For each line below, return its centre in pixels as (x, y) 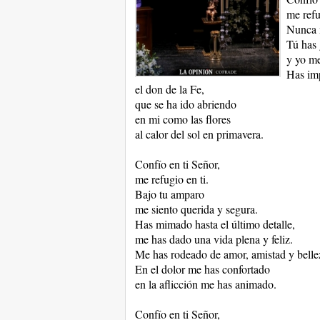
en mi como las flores (182, 119)
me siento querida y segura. (196, 209)
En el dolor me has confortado (202, 269)
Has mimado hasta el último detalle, (215, 224)
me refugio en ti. (171, 179)
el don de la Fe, (169, 89)
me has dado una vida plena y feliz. (214, 239)
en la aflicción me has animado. (205, 284)
